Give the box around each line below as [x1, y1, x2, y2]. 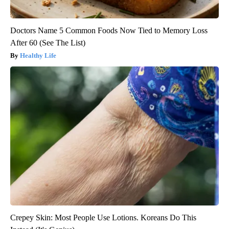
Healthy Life [20, 52, 56, 60]
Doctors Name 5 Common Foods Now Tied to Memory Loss [10, 26, 208, 35]
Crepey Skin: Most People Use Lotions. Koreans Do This [10, 213, 196, 222]
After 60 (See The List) [10, 38, 85, 48]
